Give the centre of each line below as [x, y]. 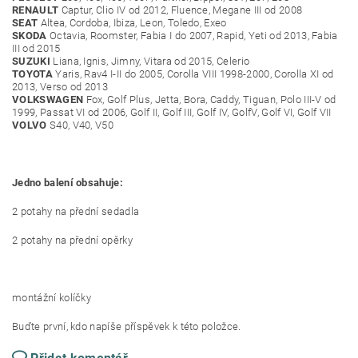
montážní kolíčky [52, 298]
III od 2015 [36, 48]
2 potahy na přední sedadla [76, 211]
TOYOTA [32, 74]
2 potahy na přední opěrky [72, 240]
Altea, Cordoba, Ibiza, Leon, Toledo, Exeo [132, 23]
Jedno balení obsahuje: [68, 183]
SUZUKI [31, 61]
